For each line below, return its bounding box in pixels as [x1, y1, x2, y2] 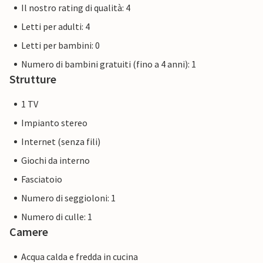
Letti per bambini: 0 [21, 39, 100, 52]
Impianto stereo [21, 117, 87, 129]
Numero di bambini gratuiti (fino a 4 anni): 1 [21, 58, 196, 70]
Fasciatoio [21, 173, 62, 186]
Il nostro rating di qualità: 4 [21, 2, 130, 14]
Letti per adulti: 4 [21, 21, 90, 33]
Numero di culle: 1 [21, 211, 92, 223]
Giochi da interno [21, 154, 90, 167]
